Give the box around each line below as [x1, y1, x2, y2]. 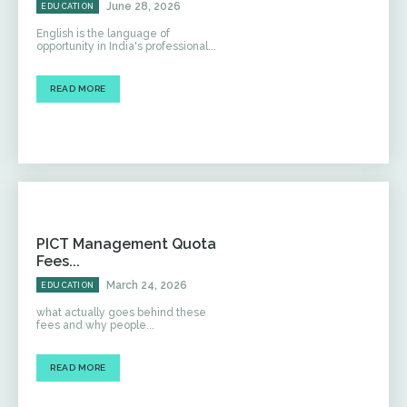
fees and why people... [36, 318, 154, 332]
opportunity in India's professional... [36, 39, 216, 53]
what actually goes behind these [36, 305, 206, 319]
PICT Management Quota [36, 234, 216, 253]
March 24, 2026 [105, 278, 187, 292]
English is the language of [36, 26, 170, 40]
